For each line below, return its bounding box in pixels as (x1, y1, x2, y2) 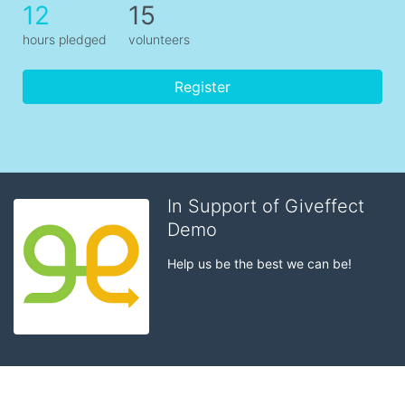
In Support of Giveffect (167, 195, 364, 217)
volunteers (128, 32, 190, 47)
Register (174, 78, 231, 96)
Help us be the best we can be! (167, 256, 352, 271)
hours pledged (23, 32, 107, 47)
